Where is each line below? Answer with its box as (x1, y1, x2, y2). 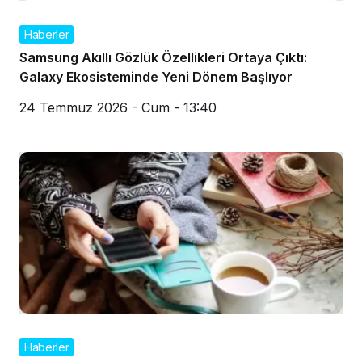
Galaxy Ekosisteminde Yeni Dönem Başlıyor (19, 68, 293, 85)
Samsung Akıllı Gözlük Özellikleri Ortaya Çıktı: (19, 48, 307, 65)
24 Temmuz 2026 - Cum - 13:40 (19, 99, 217, 116)
